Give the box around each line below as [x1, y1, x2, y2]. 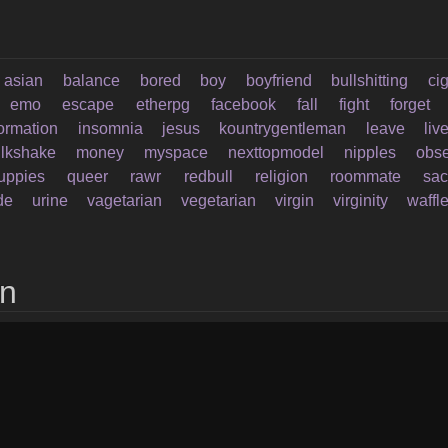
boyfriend [245, 72, 312, 89]
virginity [333, 192, 389, 209]
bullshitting [331, 72, 409, 89]
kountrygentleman [219, 120, 347, 137]
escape [62, 96, 115, 113]
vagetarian [87, 192, 163, 209]
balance [62, 72, 120, 89]
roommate [329, 168, 401, 185]
